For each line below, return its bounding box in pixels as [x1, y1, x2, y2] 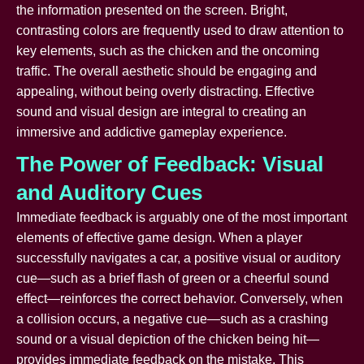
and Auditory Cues [16, 180, 202, 205]
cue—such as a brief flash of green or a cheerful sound [16, 271, 329, 285]
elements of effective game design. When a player [16, 230, 302, 245]
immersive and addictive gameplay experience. [16, 124, 287, 139]
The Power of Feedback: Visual [16, 151, 323, 176]
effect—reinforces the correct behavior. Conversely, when [16, 291, 343, 305]
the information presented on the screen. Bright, [16, 2, 288, 17]
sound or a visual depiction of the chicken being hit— [16, 331, 319, 346]
